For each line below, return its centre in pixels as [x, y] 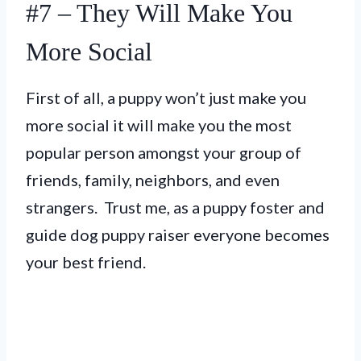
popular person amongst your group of [164, 152]
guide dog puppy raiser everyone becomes [178, 234]
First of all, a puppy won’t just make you [166, 97]
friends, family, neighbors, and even [153, 179]
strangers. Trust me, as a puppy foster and [175, 207]
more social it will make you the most [159, 124]
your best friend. [86, 261]
